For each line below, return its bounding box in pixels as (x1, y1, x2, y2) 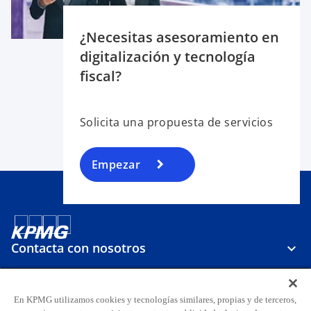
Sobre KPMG (11, 285, 85, 303)
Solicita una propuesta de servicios (79, 115, 276, 131)
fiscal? (79, 67, 121, 86)
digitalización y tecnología (79, 47, 255, 67)
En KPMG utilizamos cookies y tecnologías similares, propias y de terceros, (14, 294, 296, 305)
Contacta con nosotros (11, 239, 146, 257)
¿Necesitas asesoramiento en (79, 28, 279, 47)
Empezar (91, 157, 140, 173)
